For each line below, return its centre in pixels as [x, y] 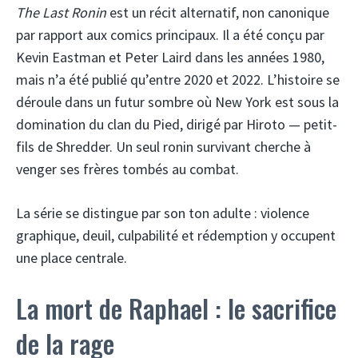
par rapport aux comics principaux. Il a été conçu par [170, 34]
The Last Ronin [61, 12]
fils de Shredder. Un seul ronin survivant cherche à [163, 146]
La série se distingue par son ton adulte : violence [163, 213]
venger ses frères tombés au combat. [127, 169]
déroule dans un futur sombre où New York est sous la [177, 101]
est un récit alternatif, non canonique [218, 12]
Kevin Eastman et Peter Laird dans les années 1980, [170, 57]
